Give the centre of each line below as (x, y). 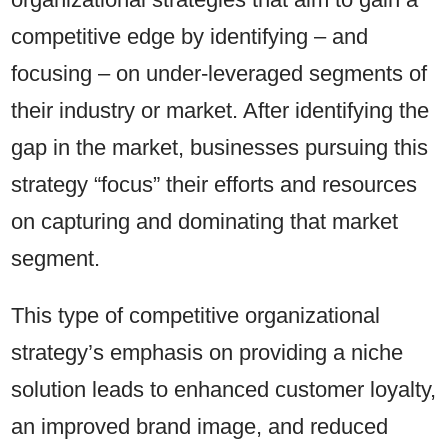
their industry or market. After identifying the (220, 111)
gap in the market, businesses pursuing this (220, 148)
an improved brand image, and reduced (200, 427)
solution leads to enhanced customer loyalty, (224, 390)
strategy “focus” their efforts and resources (214, 185)
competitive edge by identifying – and (190, 37)
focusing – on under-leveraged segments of (219, 74)
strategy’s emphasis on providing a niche (207, 353)
